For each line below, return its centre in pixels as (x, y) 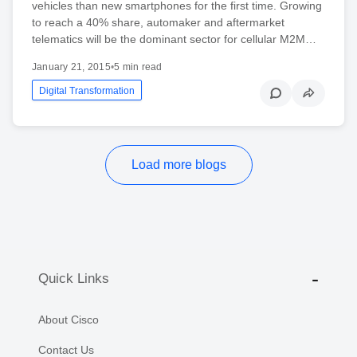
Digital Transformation (87, 90)
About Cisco (69, 319)
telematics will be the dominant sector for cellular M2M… (174, 39)
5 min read (138, 67)
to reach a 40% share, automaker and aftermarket (158, 22)
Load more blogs (178, 164)
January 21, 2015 (71, 67)
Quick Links (74, 279)
